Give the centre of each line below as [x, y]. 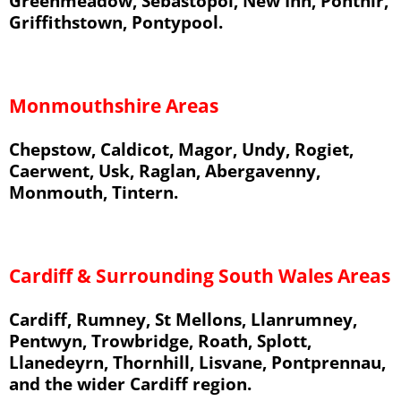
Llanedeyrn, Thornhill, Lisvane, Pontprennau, [197, 363]
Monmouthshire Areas [114, 106]
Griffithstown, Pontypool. [116, 22]
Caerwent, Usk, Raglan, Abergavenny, [165, 171]
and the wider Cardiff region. [130, 384]
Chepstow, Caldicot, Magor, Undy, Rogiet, [181, 149]
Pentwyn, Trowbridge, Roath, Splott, [160, 341]
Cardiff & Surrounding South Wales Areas [200, 276]
